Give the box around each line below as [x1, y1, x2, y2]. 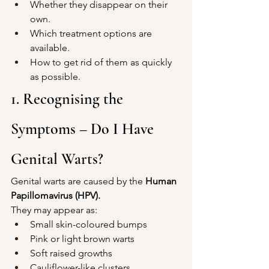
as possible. [30, 70, 80, 82]
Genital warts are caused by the [11, 175, 145, 187]
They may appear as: [11, 204, 97, 216]
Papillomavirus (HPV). [11, 189, 100, 201]
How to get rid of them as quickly [30, 56, 174, 68]
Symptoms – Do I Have [11, 119, 157, 138]
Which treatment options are [30, 27, 154, 39]
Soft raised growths [30, 247, 112, 259]
